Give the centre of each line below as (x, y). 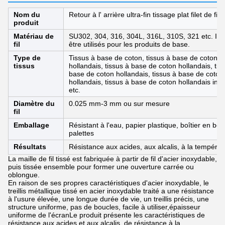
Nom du (27, 15)
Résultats (30, 147)
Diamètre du (34, 103)
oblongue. (24, 175)
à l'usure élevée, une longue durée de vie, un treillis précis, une (108, 199)
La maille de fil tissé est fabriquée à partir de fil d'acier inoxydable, (113, 159)
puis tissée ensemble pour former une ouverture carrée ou (101, 167)
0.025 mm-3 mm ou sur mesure (119, 103)
